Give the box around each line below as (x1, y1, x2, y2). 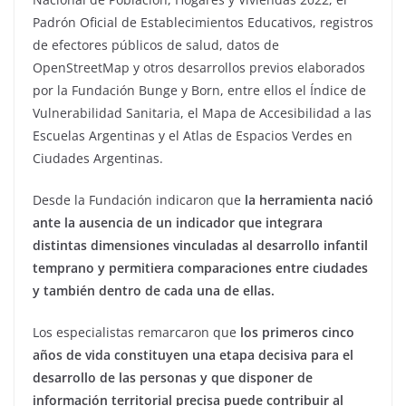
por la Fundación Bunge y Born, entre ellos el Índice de (33, 82, 366, 100)
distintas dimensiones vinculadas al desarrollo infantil (33, 237, 368, 255)
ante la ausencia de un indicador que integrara (33, 214, 323, 232)
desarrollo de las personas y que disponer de (33, 369, 313, 387)
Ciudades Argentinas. (33, 150, 163, 168)
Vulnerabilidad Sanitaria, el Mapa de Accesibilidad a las (33, 104, 372, 122)
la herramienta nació (245, 191, 373, 209)
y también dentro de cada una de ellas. (33, 282, 275, 300)
